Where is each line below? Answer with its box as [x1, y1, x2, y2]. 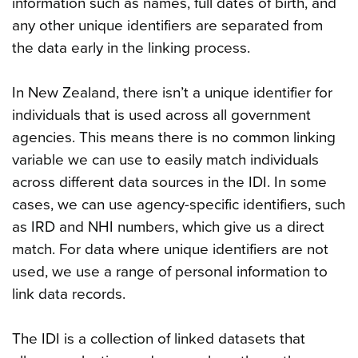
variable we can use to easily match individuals [12, 150, 319, 169]
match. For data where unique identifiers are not [12, 240, 328, 258]
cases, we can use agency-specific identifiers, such [12, 195, 345, 213]
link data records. [12, 284, 125, 303]
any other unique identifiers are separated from [12, 16, 323, 34]
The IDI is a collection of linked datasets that [12, 329, 305, 348]
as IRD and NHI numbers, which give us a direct [12, 217, 324, 236]
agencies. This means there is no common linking [12, 128, 336, 146]
